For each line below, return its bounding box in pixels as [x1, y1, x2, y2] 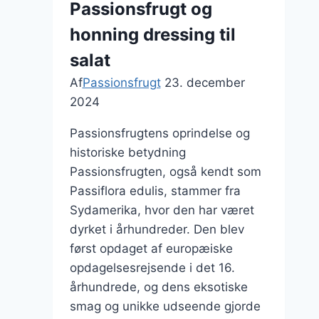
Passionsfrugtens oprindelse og [69, 125, 250, 140]
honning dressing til [69, 23, 236, 45]
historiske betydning [69, 145, 186, 159]
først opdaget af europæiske [69, 241, 233, 256]
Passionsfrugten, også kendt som [69, 164, 261, 179]
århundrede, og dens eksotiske [69, 279, 248, 294]
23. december [164, 75, 245, 90]
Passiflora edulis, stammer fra [69, 183, 241, 198]
